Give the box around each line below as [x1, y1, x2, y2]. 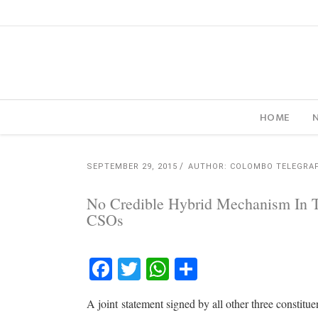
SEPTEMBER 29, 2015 [87, 162, 177, 171]
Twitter [141, 253, 221, 284]
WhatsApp [169, 253, 283, 284]
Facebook [112, 253, 212, 284]
